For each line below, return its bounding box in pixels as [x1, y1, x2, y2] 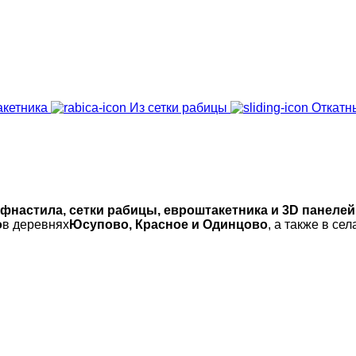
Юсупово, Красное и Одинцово [69, 217, 268, 231]
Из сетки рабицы [130, 101, 227, 114]
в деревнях [2, 217, 69, 231]
